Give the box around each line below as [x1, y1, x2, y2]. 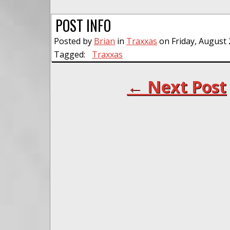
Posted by [54, 35, 94, 47]
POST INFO [55, 14, 111, 36]
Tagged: [54, 48, 85, 60]
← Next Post [127, 75, 226, 98]
